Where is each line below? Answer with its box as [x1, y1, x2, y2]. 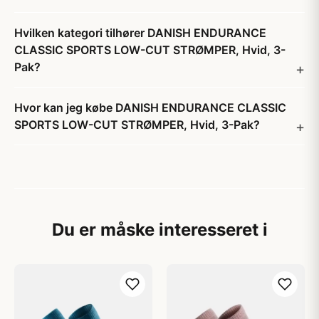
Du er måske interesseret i [51, 219, 268, 240]
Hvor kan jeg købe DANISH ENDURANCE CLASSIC [14, 100, 286, 115]
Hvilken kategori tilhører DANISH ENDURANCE [14, 26, 266, 40]
